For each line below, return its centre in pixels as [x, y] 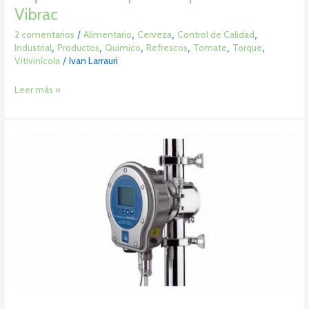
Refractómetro [45, 140]
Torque [248, 47]
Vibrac [37, 14]
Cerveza [155, 34]
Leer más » [38, 89]
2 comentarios [45, 34]
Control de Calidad [216, 34]
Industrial [33, 47]
